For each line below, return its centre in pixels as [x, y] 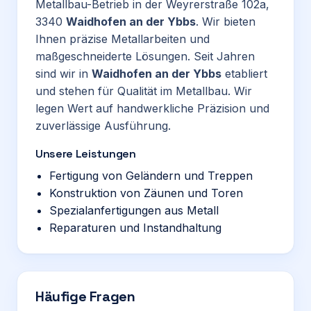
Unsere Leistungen [86, 154]
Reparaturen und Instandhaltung [135, 228]
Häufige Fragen [85, 296]
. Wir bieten [226, 22]
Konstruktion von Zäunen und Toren [146, 193]
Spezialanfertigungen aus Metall [134, 210]
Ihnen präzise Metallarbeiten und [123, 39]
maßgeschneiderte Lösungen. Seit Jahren [145, 56]
